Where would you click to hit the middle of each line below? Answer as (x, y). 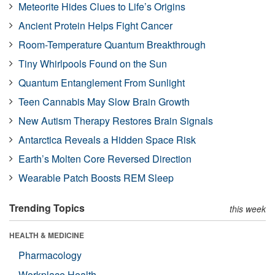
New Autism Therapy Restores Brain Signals (116, 121)
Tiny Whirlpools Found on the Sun (93, 64)
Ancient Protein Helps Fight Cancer (95, 25)
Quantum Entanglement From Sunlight (102, 83)
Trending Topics (47, 208)
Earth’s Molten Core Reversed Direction (105, 159)
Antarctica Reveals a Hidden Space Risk (107, 140)
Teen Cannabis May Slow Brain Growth (104, 102)
